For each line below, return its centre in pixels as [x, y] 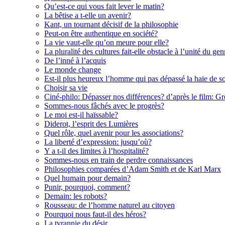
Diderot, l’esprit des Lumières [91, 124]
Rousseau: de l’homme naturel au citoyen [109, 205]
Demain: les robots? [76, 196]
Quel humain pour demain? [87, 178]
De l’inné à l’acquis [75, 60]
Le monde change [73, 69]
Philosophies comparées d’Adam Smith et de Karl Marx [133, 169]
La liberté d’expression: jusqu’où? [98, 142]
